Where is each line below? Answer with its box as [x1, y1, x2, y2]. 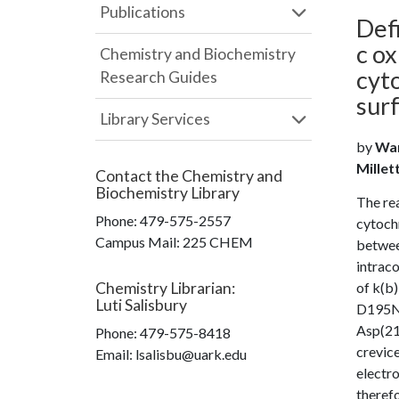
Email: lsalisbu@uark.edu [95, 346, 247, 362]
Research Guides [100, 68, 217, 86]
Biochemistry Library [95, 183, 240, 202]
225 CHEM [183, 233, 253, 250]
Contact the [95, 167, 182, 185]
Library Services [100, 110, 210, 128]
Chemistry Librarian [95, 279, 232, 297]
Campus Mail [95, 233, 176, 250]
